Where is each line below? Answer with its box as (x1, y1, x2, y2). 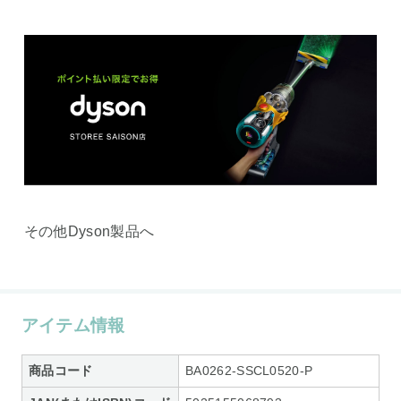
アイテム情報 (21, 316, 125, 336)
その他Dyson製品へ (23, 223, 155, 239)
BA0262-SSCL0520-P (185, 363, 313, 379)
